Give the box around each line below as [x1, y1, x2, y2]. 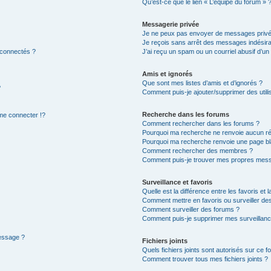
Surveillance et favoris [142, 178, 213, 186]
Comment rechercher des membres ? [142, 147, 253, 154]
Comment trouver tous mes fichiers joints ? [142, 255, 269, 263]
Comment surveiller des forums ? [142, 206, 240, 213]
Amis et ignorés [142, 70, 193, 77]
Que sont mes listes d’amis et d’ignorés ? [142, 79, 263, 87]
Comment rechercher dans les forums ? [142, 120, 260, 127]
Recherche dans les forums [142, 111, 230, 118]
